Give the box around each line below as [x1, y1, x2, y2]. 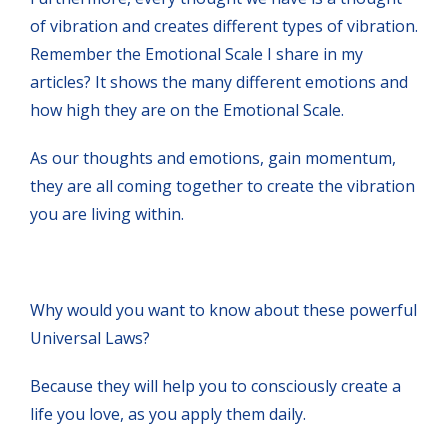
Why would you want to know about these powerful [30, 298, 417, 321]
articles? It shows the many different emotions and [30, 70, 408, 93]
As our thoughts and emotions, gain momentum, [30, 146, 396, 169]
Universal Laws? [30, 326, 150, 349]
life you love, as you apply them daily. [30, 402, 306, 425]
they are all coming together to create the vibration [30, 174, 415, 197]
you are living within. [30, 202, 184, 225]
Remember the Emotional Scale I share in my [30, 42, 363, 65]
